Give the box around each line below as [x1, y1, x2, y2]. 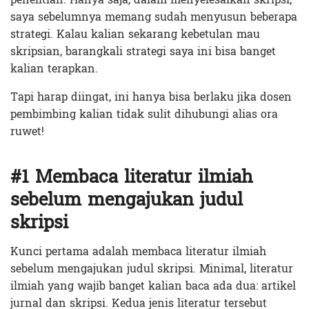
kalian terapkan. [10, 59, 98, 79]
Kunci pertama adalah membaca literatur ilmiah [10, 241, 266, 262]
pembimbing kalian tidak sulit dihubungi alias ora [10, 104, 278, 125]
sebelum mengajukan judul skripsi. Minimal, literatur [10, 259, 293, 279]
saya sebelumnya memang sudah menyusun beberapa [10, 7, 297, 28]
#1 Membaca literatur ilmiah [10, 161, 253, 194]
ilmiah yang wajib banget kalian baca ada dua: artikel [10, 276, 296, 297]
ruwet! [10, 121, 44, 142]
